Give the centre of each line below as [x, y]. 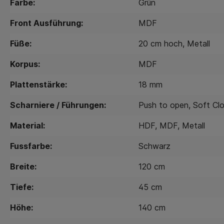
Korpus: [25, 64]
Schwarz [154, 146]
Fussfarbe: [31, 146]
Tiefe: [22, 187]
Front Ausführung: [46, 23]
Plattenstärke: [38, 84]
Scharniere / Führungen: [58, 105]
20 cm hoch [160, 43]
